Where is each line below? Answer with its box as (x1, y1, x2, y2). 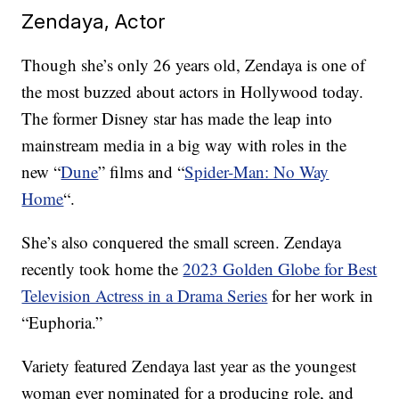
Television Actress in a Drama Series (21, 284, 268, 307)
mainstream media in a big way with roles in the (21, 134, 347, 157)
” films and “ (98, 160, 185, 183)
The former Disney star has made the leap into (21, 107, 333, 130)
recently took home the (21, 257, 183, 281)
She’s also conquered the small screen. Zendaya (21, 231, 342, 254)
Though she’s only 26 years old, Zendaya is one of (21, 53, 366, 77)
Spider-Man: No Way (184, 160, 330, 183)
